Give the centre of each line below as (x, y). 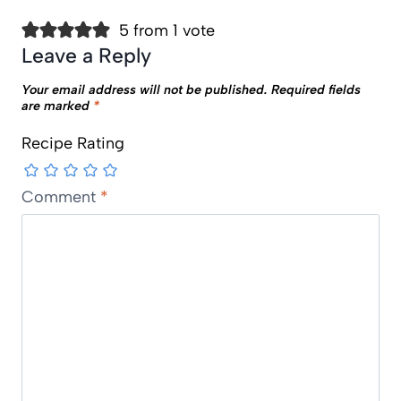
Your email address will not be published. (145, 90)
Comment (61, 197)
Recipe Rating (73, 143)
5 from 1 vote (166, 30)
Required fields (316, 90)
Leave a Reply (86, 55)
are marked (57, 106)
